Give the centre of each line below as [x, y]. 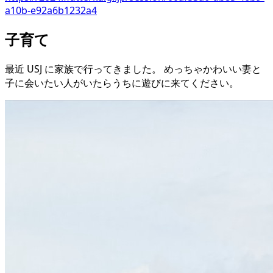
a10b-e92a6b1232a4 [51, 10]
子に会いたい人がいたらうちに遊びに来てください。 [122, 83]
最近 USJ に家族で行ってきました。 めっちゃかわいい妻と [133, 69]
